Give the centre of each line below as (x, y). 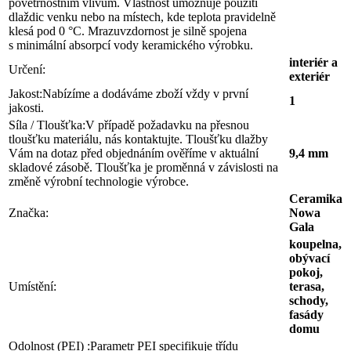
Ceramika (316, 198)
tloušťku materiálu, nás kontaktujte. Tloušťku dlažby (138, 139)
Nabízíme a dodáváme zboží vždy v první (145, 93)
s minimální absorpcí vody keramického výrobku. (131, 45)
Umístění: (33, 286)
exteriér (309, 76)
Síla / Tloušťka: (47, 125)
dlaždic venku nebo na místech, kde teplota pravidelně (142, 16)
